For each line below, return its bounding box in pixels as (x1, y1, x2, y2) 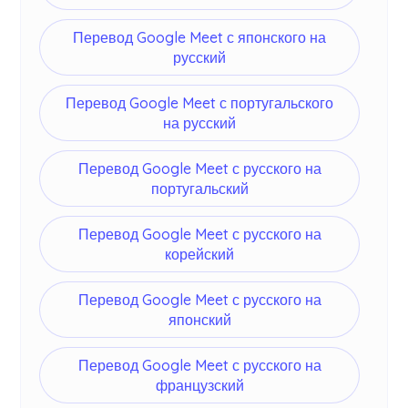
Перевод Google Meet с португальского (66, 94, 333, 113)
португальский (150, 179, 249, 199)
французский (155, 376, 244, 395)
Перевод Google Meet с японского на (73, 28, 326, 47)
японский (168, 311, 231, 330)
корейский (165, 245, 234, 264)
